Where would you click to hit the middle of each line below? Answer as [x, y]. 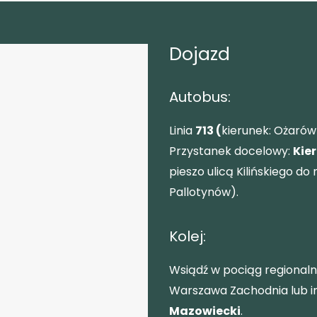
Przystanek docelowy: [231, 151]
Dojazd [200, 54]
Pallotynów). [204, 192]
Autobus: [200, 97]
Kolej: [188, 236]
